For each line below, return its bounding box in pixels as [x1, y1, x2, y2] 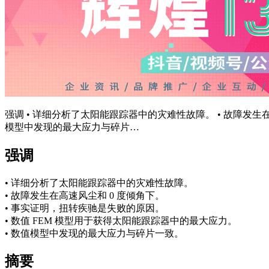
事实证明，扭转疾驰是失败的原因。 [11, 202, 165, 213]
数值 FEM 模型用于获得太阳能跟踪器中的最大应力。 [11, 215, 237, 226]
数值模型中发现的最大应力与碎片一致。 [11, 228, 184, 238]
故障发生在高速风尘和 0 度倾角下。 [11, 190, 165, 201]
